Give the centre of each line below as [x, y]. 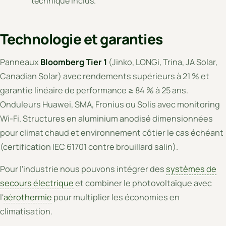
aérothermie [28, 197]
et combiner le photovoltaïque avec [143, 183]
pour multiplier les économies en [116, 197]
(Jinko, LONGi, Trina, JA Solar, [162, 62]
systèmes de [191, 169]
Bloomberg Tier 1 [74, 62]
